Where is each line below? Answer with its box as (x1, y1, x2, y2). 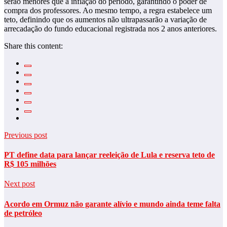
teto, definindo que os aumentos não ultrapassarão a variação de (4, 15, 207, 24)
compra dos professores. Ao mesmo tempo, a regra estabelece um (4, 6, 212, 15)
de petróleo (4, 208, 42, 217)
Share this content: (4, 41, 63, 50)
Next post (4, 179, 35, 188)
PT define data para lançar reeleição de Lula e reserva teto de (4, 150, 215, 160)
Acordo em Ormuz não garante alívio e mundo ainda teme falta (4, 199, 220, 208)
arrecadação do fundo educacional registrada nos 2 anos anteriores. (4, 24, 217, 33)
